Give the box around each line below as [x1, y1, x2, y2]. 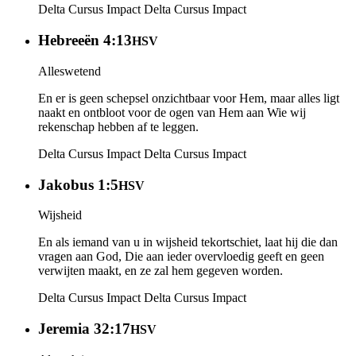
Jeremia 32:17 [38, 320, 130, 337]
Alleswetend [38, 64, 101, 78]
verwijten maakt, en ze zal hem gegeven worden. [38, 264, 283, 278]
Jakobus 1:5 [38, 176, 118, 193]
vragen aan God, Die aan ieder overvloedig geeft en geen [38, 250, 324, 264]
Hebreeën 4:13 [38, 32, 132, 49]
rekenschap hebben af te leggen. [38, 119, 199, 133]
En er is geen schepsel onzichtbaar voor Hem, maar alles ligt [38, 91, 339, 105]
